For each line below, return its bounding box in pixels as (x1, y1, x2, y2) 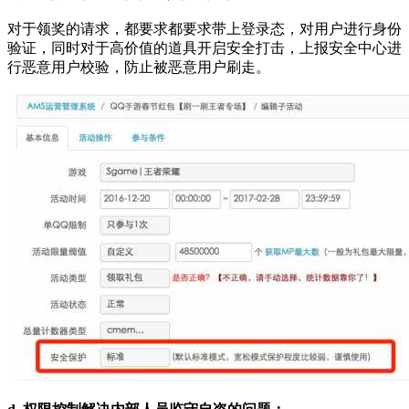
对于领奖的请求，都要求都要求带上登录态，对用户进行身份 (7, 21, 402, 37)
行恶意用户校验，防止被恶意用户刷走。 (7, 59, 270, 76)
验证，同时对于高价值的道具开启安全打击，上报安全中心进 (7, 40, 402, 57)
